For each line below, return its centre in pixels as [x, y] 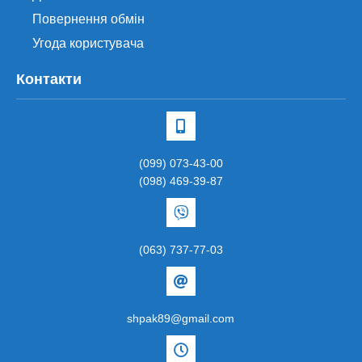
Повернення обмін [88, 19]
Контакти [49, 80]
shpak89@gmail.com [181, 319]
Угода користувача [88, 44]
